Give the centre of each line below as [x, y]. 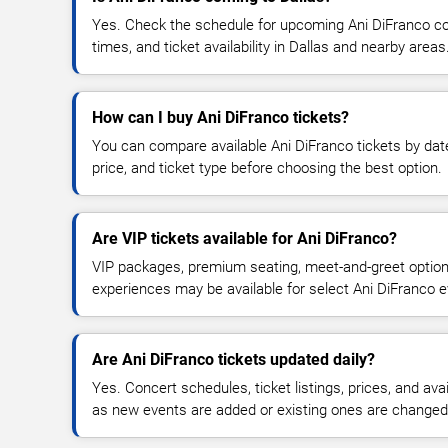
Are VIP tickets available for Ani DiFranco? [244, 238]
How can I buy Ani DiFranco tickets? [220, 117]
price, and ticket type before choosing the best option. [267, 167]
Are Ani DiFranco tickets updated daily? [233, 359]
